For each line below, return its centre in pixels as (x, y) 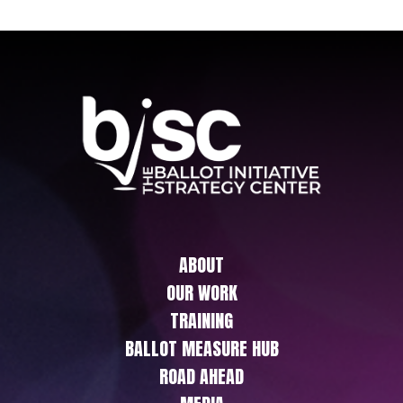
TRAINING (201, 320)
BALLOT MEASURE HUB (201, 348)
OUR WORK (201, 292)
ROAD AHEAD (201, 376)
